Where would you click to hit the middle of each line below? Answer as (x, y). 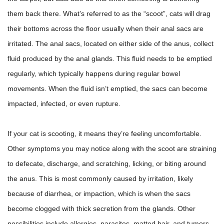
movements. (27, 88)
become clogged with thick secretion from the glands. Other (101, 208)
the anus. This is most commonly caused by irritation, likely (100, 178)
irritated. (21, 43)
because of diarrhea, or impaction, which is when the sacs (99, 193)
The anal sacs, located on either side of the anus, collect (124, 43)
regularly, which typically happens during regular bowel (94, 73)
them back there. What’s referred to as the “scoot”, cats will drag (109, 13)
